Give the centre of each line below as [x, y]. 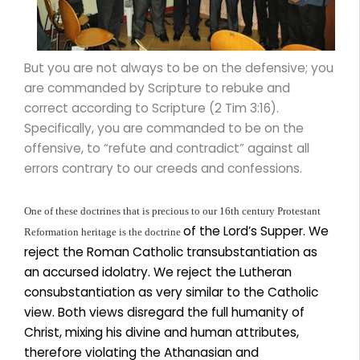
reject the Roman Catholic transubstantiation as [171, 252]
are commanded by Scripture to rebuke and [157, 88]
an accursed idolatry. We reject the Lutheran [158, 272]
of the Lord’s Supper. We [256, 231]
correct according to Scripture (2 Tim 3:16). [151, 108]
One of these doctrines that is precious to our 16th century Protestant [172, 211]
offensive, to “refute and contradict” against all [167, 148]
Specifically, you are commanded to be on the [164, 128]
